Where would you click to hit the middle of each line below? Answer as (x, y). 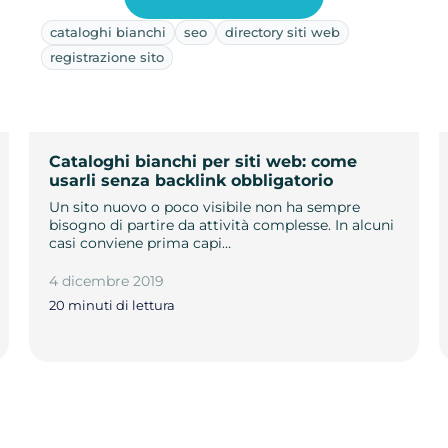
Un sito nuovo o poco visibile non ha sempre (204, 206)
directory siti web (282, 31)
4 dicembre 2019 (106, 280)
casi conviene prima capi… (139, 242)
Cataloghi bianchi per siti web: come (202, 161)
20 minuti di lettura (111, 305)
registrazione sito (106, 56)
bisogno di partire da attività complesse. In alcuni (221, 224)
